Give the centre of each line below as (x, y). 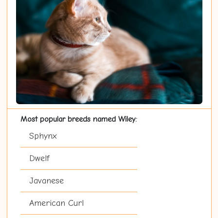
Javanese (46, 181)
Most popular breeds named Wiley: (79, 119)
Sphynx (43, 136)
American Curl (56, 203)
